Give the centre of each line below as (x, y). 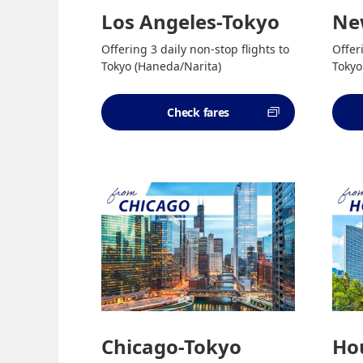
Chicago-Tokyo (172, 346)
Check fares (199, 112)
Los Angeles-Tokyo (191, 21)
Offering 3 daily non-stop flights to (196, 49)
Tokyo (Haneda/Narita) (162, 66)
